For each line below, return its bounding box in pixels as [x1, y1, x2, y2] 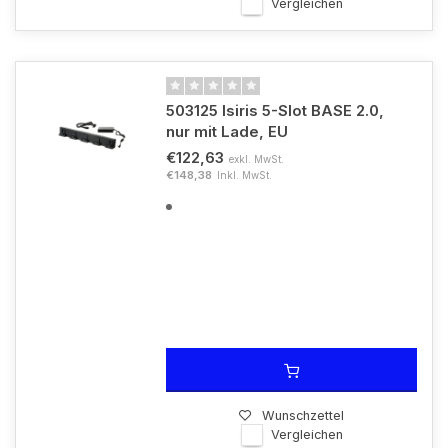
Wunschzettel [262, 408, 344, 423]
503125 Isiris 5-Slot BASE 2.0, [166, 101, 384, 120]
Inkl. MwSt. [217, 169, 272, 181]
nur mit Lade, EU [166, 122, 288, 141]
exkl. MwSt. [229, 153, 284, 165]
